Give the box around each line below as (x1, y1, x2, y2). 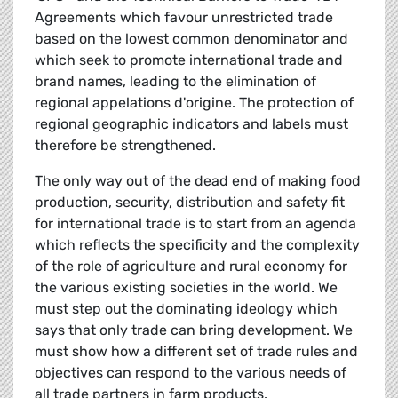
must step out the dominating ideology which (35, 300, 338, 318)
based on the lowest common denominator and (35, 30, 348, 48)
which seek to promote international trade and (35, 52, 343, 69)
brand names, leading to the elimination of (35, 73, 316, 91)
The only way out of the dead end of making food (35, 172, 361, 190)
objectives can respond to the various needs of (35, 364, 346, 382)
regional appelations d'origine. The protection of (35, 94, 354, 112)
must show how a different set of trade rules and (35, 343, 358, 361)
